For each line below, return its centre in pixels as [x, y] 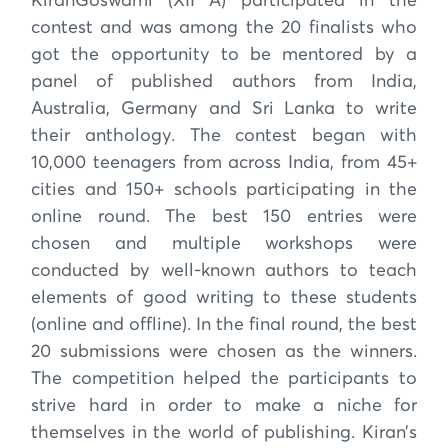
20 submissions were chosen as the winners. [224, 351]
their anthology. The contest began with [224, 135]
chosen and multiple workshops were [224, 243]
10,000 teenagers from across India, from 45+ [224, 162]
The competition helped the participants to [224, 378]
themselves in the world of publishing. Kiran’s [224, 432]
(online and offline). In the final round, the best [224, 324]
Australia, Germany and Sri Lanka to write [224, 108]
